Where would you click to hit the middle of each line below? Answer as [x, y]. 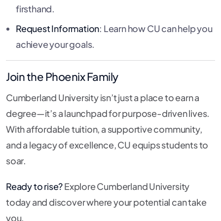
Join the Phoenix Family [62, 77]
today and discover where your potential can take [106, 202]
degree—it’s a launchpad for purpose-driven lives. [108, 113]
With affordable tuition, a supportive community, [104, 129]
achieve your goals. [55, 44]
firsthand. [35, 9]
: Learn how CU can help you [156, 29]
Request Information [58, 29]
